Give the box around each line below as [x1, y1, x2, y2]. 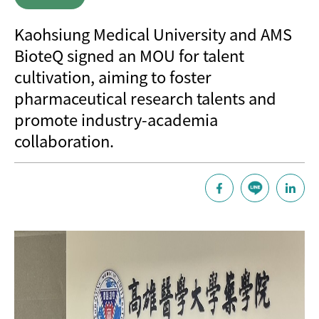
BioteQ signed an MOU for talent [14, 43, 244, 67]
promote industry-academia [14, 107, 218, 131]
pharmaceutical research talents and [14, 85, 276, 110]
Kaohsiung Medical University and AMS [14, 21, 292, 46]
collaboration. [14, 128, 114, 152]
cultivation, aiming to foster [14, 64, 211, 88]
